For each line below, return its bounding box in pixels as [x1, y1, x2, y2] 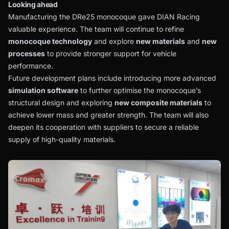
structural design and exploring [8, 98, 114, 107]
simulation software [8, 85, 78, 95]
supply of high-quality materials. [8, 134, 116, 144]
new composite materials [114, 98, 202, 107]
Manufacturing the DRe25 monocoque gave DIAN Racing [8, 12, 200, 21]
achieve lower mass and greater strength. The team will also [8, 110, 209, 119]
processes [8, 49, 45, 58]
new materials [136, 36, 185, 45]
